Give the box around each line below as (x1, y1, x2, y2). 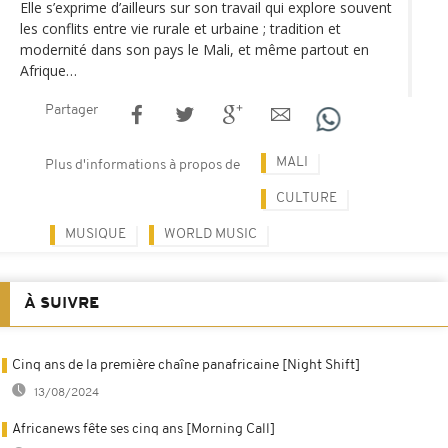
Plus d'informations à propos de (45, 157, 240, 173)
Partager (45, 102, 98, 118)
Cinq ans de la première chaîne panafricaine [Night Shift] (12, 357, 360, 373)
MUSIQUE (65, 226, 126, 242)
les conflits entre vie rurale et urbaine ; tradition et (20, 18, 341, 38)
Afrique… (20, 60, 77, 80)
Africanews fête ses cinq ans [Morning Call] (12, 421, 275, 437)
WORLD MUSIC (164, 226, 257, 242)
